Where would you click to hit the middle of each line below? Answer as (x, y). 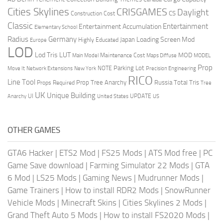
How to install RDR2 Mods (112, 190)
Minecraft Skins (89, 202)
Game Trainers (33, 190)
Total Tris (186, 82)
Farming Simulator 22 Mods (139, 165)
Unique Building (71, 95)
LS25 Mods (56, 177)
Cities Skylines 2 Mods (163, 202)
